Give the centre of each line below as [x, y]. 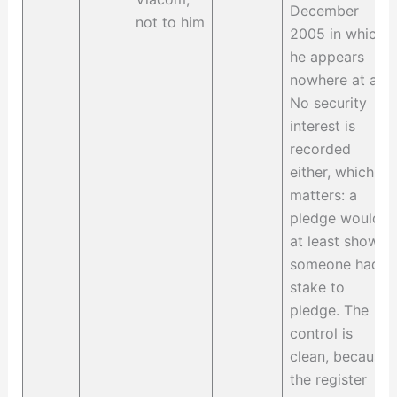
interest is [322, 126]
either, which [331, 172]
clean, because [339, 357]
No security [328, 103]
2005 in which [337, 34]
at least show [334, 241]
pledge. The [329, 311]
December [324, 11]
